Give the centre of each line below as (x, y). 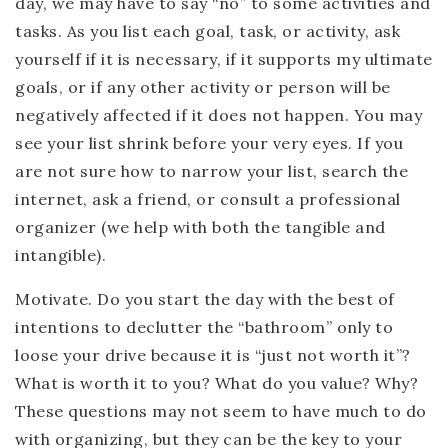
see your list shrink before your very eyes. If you (209, 143)
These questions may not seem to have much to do (221, 411)
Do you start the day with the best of (243, 299)
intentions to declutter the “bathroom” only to (204, 327)
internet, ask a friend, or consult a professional (208, 199)
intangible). (60, 255)
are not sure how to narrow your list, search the (211, 171)
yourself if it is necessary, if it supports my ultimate (224, 59)
